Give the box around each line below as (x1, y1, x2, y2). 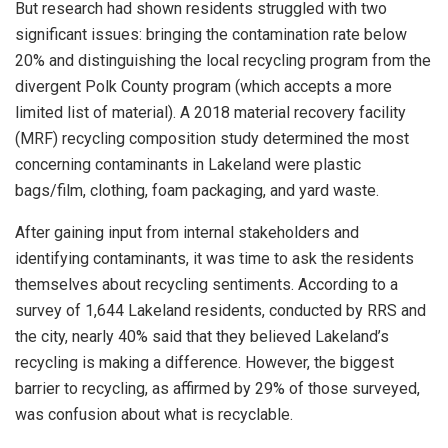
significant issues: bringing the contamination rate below (15, 24, 407, 44)
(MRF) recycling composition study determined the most (15, 128, 409, 148)
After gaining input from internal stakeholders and (15, 222, 359, 242)
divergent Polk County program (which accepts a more (15, 76, 392, 96)
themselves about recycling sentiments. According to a (15, 274, 398, 294)
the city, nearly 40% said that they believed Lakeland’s (15, 326, 389, 346)
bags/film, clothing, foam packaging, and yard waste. (15, 180, 379, 200)
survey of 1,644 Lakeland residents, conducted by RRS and (15, 300, 426, 320)
